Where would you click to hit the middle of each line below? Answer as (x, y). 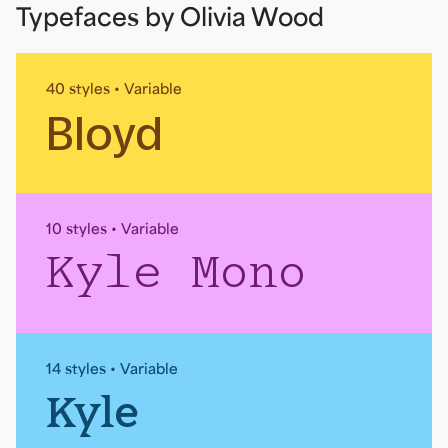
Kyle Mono (176, 275)
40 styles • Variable (114, 89)
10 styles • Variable (112, 229)
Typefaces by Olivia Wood (170, 17)
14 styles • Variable (112, 369)
